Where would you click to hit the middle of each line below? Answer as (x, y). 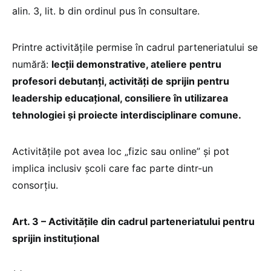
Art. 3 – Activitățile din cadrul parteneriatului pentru (133, 222)
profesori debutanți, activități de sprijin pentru (121, 81)
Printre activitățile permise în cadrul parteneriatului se (135, 47)
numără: (32, 64)
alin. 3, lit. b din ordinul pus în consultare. (106, 11)
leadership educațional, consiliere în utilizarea (120, 98)
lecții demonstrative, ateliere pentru (136, 64)
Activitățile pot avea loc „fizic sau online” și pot (121, 152)
